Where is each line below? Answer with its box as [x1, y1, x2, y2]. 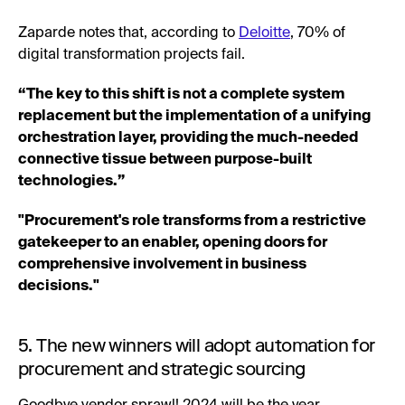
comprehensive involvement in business [18, 257, 306, 272]
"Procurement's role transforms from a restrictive [18, 213, 366, 229]
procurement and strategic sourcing [18, 357, 306, 380]
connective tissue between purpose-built [18, 152, 312, 167]
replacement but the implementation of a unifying [18, 108, 371, 124]
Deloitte [239, 25, 290, 41]
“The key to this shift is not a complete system [18, 87, 344, 102]
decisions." [18, 278, 99, 294]
